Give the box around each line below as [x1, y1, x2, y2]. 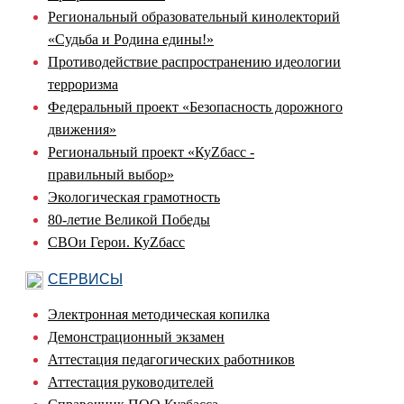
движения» [48, 121, 116, 137]
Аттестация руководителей [48, 373, 214, 390]
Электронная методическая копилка [48, 306, 270, 322]
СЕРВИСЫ [48, 271, 123, 287]
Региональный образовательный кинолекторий [48, 8, 340, 24]
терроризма [48, 76, 118, 92]
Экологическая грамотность [48, 188, 220, 205]
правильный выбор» [48, 166, 174, 182]
